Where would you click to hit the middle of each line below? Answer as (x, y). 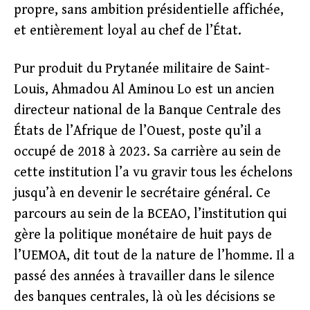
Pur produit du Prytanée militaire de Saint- (142, 69)
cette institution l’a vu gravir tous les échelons (153, 173)
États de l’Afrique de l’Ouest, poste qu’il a (138, 131)
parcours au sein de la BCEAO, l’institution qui (150, 214)
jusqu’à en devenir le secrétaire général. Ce (142, 193)
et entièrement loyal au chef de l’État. (128, 31)
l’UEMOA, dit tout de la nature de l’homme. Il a (154, 256)
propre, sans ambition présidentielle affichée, (149, 10)
